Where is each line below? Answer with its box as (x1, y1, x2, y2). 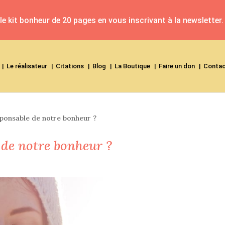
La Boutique (115, 62, 151, 70)
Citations (56, 62, 84, 70)
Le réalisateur (7, 62, 48, 70)
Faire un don (159, 62, 195, 70)
